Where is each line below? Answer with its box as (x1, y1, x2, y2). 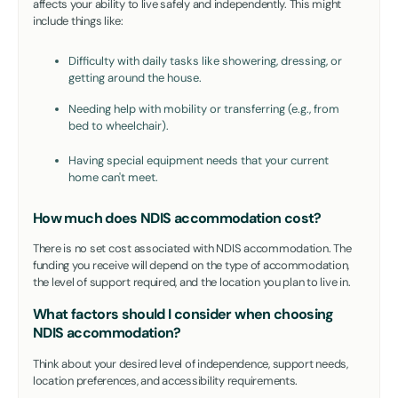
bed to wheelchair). (68, 118, 169, 134)
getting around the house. (68, 70, 202, 86)
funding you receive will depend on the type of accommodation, (33, 258, 350, 274)
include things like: (33, 13, 123, 29)
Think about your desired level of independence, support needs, (33, 355, 348, 371)
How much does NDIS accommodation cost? (33, 209, 322, 228)
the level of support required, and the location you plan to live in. (33, 275, 351, 291)
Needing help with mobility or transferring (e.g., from (68, 101, 339, 117)
